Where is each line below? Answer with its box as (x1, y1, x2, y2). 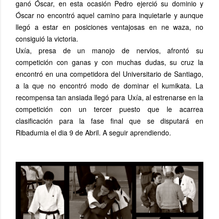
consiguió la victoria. (16, 33, 78, 44)
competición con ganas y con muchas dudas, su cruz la (16, 57, 203, 67)
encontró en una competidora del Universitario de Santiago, (16, 68, 203, 79)
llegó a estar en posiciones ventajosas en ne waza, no (16, 22, 203, 32)
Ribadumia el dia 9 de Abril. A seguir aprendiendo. (16, 127, 171, 137)
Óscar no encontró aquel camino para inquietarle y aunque (16, 10, 203, 20)
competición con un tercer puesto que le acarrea (16, 104, 203, 114)
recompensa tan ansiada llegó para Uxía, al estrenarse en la (16, 92, 203, 102)
